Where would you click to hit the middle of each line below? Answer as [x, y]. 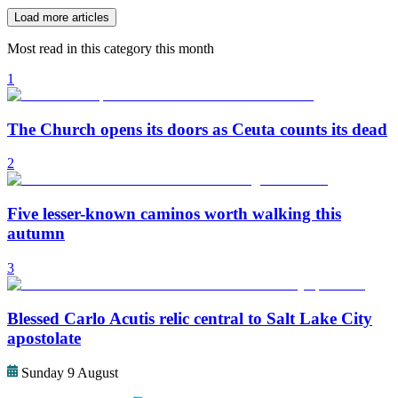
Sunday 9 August [70, 373]
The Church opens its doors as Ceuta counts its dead [197, 129]
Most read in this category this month [111, 48]
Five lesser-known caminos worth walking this [174, 214]
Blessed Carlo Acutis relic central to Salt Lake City [190, 318]
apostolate [44, 338]
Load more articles [62, 17]
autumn [36, 234]
